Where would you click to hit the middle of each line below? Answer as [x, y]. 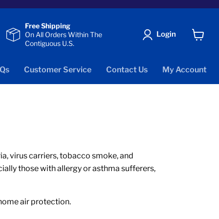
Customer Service [58, 70]
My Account [185, 70]
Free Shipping [48, 25]
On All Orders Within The [64, 34]
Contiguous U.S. [50, 43]
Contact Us [127, 70]
